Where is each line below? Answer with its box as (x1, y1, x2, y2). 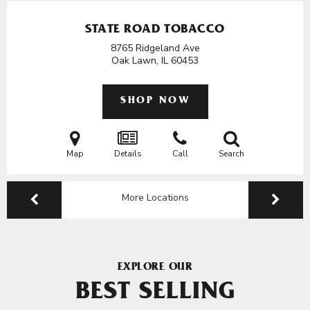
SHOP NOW (120, 96, 190, 107)
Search (218, 148, 244, 159)
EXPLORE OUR (117, 262, 193, 273)
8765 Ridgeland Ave (110, 42, 200, 55)
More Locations (121, 191, 189, 204)
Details (113, 148, 142, 159)
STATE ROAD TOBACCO (85, 24, 225, 37)
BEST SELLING (75, 282, 235, 307)
